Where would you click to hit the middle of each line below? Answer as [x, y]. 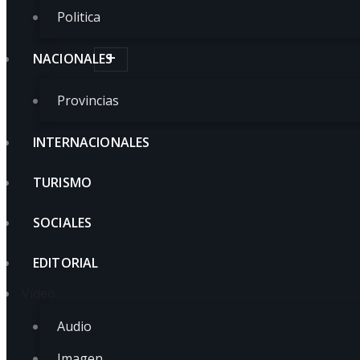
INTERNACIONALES [92, 142]
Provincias [88, 100]
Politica [78, 16]
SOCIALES [63, 222]
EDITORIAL [66, 262]
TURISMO [63, 182]
